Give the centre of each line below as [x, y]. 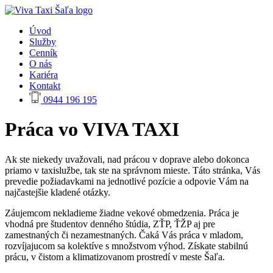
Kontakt [45, 86]
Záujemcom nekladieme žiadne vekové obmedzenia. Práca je [122, 213]
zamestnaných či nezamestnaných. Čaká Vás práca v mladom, [124, 235]
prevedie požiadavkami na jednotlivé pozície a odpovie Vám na [127, 181]
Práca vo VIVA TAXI [92, 129]
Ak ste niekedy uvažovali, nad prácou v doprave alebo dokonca [127, 159]
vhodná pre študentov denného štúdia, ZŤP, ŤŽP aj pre [110, 224]
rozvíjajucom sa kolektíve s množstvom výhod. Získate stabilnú [126, 246]
